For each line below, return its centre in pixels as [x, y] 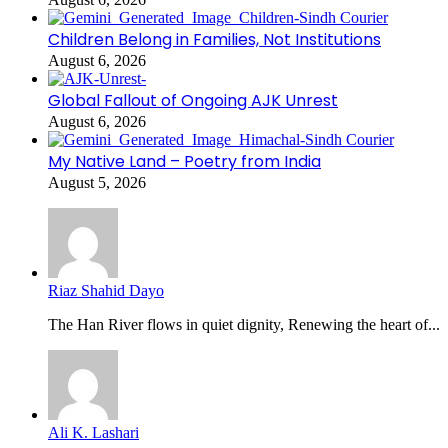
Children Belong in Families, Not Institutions [214, 39]
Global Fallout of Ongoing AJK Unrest [193, 100]
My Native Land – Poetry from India [184, 161]
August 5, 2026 [97, 182]
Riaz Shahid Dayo [106, 290]
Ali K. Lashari [93, 432]
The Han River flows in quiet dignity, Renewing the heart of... [244, 324]
